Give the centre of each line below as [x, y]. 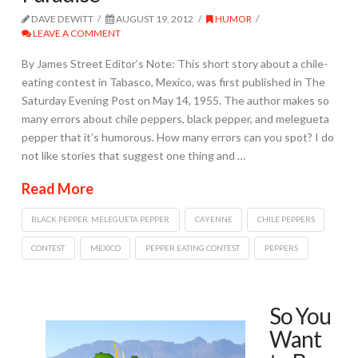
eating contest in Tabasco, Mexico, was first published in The [173, 82]
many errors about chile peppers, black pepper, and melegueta [175, 119]
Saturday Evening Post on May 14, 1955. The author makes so [175, 101]
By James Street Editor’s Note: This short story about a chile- [174, 64]
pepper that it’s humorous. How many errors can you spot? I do [177, 137]
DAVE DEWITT [61, 18]
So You [300, 316]
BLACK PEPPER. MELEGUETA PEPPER [101, 219]
